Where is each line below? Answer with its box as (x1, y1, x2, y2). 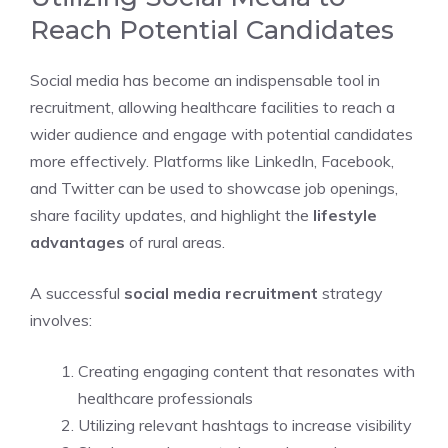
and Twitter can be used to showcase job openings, (30, 177, 398, 198)
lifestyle (313, 204, 377, 225)
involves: (30, 309, 92, 330)
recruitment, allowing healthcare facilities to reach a (30, 96, 395, 117)
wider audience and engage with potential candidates (30, 123, 413, 144)
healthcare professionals (78, 387, 253, 408)
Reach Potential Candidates (30, 13, 394, 46)
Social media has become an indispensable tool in (30, 69, 380, 90)
